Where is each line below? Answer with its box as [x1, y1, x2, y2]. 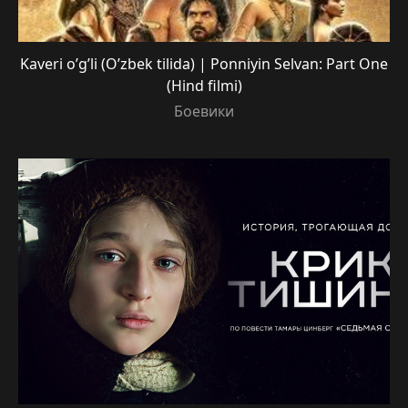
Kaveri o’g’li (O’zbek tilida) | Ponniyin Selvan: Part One [20, 53, 388, 74]
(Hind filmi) [166, 75, 242, 96]
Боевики [174, 100, 234, 121]
